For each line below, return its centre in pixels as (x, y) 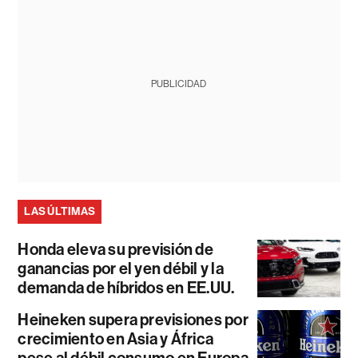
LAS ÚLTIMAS (60, 212)
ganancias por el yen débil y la (121, 269)
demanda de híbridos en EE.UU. (126, 288)
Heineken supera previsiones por (133, 320)
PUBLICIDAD (179, 84)
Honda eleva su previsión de (115, 250)
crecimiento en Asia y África (116, 339)
